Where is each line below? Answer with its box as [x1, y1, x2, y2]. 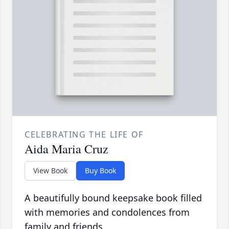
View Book [33, 166, 67, 176]
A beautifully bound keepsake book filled [25, 192, 202, 204]
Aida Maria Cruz [25, 141, 108, 157]
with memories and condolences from [25, 206, 190, 219]
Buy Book [85, 166, 116, 176]
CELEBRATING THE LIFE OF [25, 129, 144, 141]
